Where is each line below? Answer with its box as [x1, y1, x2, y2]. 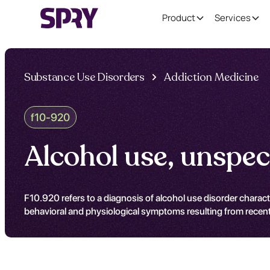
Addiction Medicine [163, 70, 259, 84]
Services [215, 11, 251, 24]
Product [162, 11, 195, 24]
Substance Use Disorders [24, 70, 145, 84]
